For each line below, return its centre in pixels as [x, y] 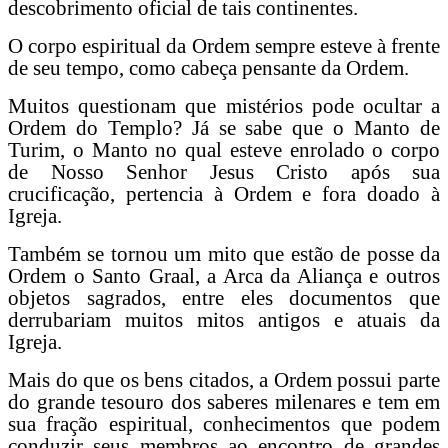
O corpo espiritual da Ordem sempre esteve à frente [224, 45]
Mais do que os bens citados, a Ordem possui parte [224, 379]
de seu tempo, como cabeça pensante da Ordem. [208, 67]
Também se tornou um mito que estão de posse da [224, 253]
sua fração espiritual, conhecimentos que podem [224, 423]
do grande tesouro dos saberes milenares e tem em [224, 401]
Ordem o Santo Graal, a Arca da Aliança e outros [224, 275]
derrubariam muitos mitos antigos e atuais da [224, 319]
